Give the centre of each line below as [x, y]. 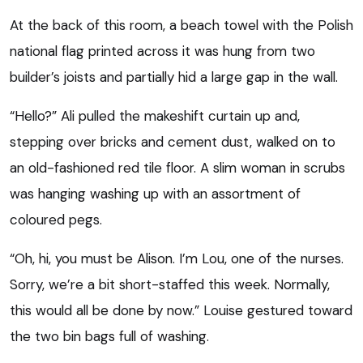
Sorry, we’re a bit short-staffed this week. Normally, [170, 284]
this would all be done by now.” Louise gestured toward [181, 310]
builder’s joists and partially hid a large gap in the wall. [174, 77]
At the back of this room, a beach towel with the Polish [181, 25]
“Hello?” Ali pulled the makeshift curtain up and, [155, 115]
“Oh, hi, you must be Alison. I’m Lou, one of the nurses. [177, 258]
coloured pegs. [56, 219]
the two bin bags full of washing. [109, 336]
